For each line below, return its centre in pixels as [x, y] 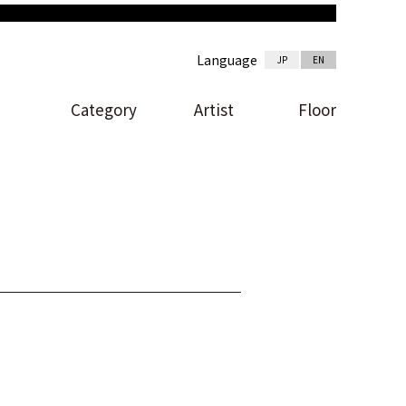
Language [227, 59]
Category [104, 109]
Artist [213, 109]
